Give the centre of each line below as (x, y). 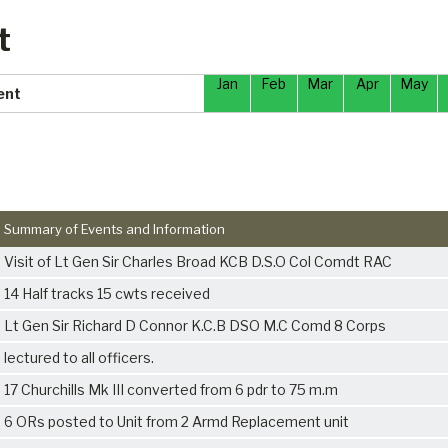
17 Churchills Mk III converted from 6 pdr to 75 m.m (171, 389)
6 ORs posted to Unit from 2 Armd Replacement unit (176, 421)
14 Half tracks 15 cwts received (107, 293)
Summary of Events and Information (114, 228)
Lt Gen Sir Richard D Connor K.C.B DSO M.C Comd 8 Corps (195, 325)
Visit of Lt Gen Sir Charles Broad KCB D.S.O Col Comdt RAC (198, 261)
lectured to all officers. (79, 357)
